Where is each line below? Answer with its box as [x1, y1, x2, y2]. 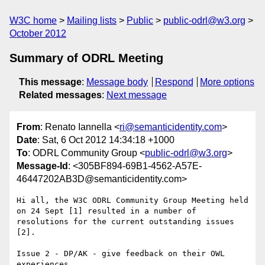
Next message [106, 90, 167, 100]
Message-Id [17, 161, 68, 172]
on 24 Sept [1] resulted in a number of [17, 206, 196, 216]
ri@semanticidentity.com [119, 122, 222, 132]
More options [200, 77, 255, 87]
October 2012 [9, 28, 66, 38]
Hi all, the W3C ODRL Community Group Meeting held [17, 196, 248, 205]
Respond [154, 77, 193, 87]
